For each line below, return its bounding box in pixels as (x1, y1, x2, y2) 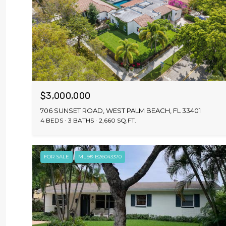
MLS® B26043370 (78, 153, 122, 160)
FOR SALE (44, 153, 69, 160)
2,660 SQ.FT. (99, 116, 136, 124)
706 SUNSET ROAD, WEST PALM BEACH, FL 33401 (40, 106, 201, 115)
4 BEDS (40, 116, 63, 124)
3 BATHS (68, 116, 94, 124)
